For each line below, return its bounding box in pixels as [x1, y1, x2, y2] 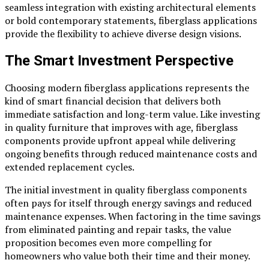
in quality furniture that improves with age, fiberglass [5, 120, 238, 134]
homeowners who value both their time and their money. [5, 249, 250, 262]
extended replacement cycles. [5, 160, 134, 174]
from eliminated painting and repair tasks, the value [5, 222, 231, 236]
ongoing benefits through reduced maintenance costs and [5, 147, 257, 160]
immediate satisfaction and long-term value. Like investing [5, 107, 260, 121]
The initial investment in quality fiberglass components [5, 183, 247, 196]
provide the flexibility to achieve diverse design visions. [5, 26, 241, 40]
